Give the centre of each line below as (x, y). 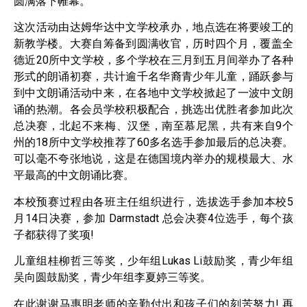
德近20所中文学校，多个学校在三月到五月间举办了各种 (153, 60)
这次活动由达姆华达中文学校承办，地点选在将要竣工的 (153, 27)
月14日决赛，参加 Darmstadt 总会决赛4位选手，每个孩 (153, 218)
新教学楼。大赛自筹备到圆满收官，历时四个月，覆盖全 (153, 44)
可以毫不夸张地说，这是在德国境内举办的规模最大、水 (153, 159)
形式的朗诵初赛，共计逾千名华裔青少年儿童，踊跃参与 (153, 77)
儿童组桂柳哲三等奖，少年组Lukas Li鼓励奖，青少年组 (153, 261)
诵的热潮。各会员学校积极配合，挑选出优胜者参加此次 (153, 110)
